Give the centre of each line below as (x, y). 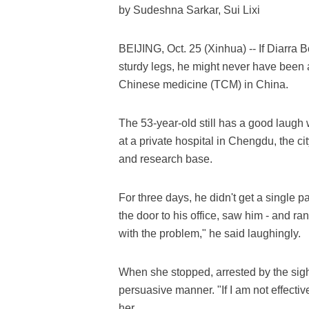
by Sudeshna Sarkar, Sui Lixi (189, 10)
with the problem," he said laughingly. (210, 233)
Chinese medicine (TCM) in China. (203, 84)
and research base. (166, 159)
